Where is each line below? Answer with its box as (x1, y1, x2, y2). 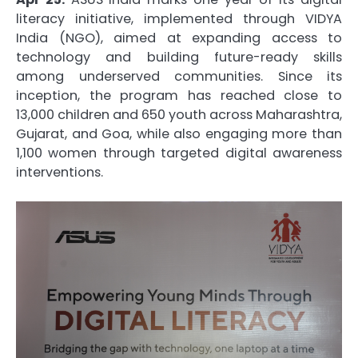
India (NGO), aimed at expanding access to (16, 29, 342, 48)
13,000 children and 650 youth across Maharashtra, (16, 105, 342, 125)
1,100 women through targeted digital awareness (16, 144, 342, 163)
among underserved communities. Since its (16, 67, 342, 86)
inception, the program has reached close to (16, 86, 342, 105)
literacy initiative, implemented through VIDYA (16, 10, 342, 29)
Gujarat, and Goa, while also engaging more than (16, 125, 342, 144)
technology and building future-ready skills (16, 48, 342, 67)
